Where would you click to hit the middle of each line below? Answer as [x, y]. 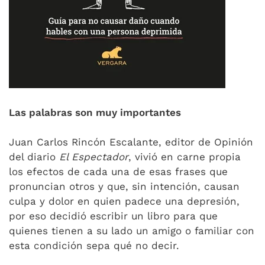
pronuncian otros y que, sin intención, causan [124, 186]
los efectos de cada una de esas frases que [118, 172]
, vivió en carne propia [185, 157]
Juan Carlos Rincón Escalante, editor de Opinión [131, 142]
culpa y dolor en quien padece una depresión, [124, 201]
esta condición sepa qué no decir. [94, 245]
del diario [34, 157]
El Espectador [94, 157]
